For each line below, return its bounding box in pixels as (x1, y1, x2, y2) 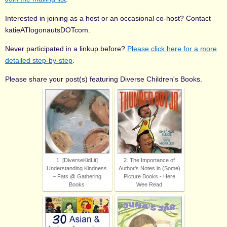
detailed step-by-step (5, 56, 72, 64)
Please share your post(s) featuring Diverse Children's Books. (5, 75, 202, 84)
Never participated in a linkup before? (5, 44, 127, 53)
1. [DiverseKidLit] (56, 157, 98, 164)
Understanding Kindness (47, 165, 107, 172)
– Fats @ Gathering (52, 173, 101, 180)
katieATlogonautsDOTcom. (5, 25, 90, 34)
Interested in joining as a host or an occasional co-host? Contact (5, 14, 211, 22)
